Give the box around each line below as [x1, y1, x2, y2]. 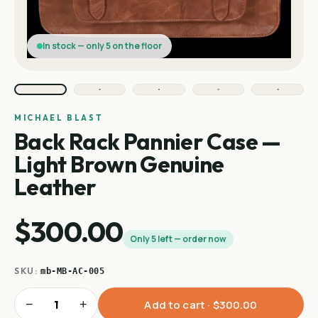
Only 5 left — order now [130, 233, 227, 246]
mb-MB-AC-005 [40, 266, 105, 277]
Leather [14, 172, 97, 202]
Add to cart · [144, 297, 213, 312]
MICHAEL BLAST [14, 113, 104, 124]
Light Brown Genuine [14, 150, 224, 179]
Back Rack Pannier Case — [14, 127, 281, 156]
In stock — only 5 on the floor [43, 40, 162, 53]
